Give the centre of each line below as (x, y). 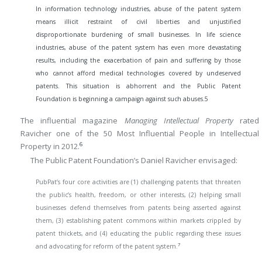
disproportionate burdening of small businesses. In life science (138, 34)
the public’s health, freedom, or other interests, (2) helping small (138, 195)
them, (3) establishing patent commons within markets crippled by (138, 221)
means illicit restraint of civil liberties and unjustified (138, 21)
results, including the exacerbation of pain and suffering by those (138, 60)
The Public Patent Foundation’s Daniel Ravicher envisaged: (134, 160)
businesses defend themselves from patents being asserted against (138, 208)
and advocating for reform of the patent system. (107, 247)
